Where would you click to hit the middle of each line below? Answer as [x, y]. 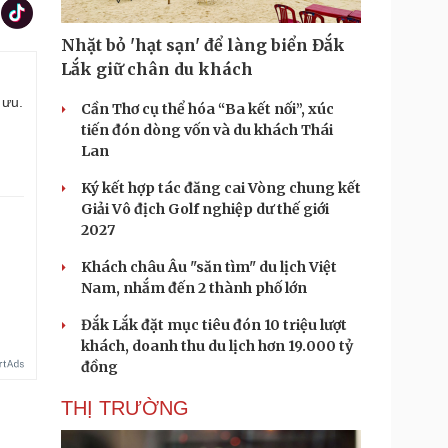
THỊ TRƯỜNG [125, 408]
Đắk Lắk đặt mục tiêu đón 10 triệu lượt [214, 325]
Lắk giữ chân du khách [157, 69]
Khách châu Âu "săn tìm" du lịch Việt [209, 267]
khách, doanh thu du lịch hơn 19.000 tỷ [217, 346]
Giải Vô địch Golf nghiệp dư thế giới [205, 209]
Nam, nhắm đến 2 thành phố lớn [194, 288]
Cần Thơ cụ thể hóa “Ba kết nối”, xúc [207, 109]
